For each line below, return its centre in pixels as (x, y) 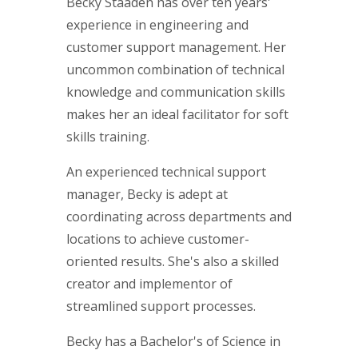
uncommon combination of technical (175, 70)
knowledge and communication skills (176, 92)
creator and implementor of (149, 284)
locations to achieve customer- (158, 239)
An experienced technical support (166, 172)
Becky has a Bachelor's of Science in (173, 342)
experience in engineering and (157, 25)
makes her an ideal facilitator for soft (177, 115)
